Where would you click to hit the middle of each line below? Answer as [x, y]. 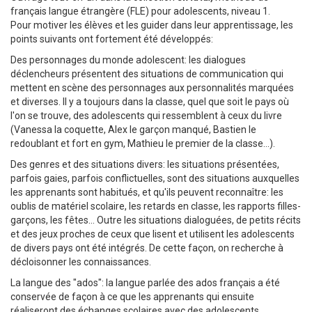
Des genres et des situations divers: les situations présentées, [145, 164]
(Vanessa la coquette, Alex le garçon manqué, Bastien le [133, 129]
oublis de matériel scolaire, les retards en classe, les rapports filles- [156, 206]
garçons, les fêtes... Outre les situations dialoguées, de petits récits [156, 220]
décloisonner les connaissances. [81, 262]
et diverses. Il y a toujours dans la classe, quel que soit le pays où [150, 101]
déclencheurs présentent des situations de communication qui [147, 73]
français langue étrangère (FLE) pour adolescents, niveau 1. [140, 11]
